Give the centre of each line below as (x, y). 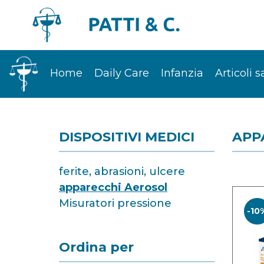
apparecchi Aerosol (113, 187)
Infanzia (182, 73)
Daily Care (122, 73)
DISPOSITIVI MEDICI (127, 137)
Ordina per (96, 247)
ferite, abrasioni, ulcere (122, 171)
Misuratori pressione (115, 203)
